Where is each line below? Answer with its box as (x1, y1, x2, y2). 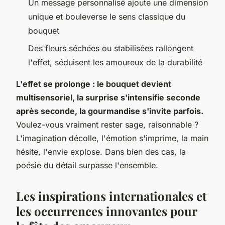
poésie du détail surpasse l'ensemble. (16, 160, 158, 170)
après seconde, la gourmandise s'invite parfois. (16, 105, 203, 116)
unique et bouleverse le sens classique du (28, 12, 185, 22)
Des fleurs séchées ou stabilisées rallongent (28, 43, 193, 53)
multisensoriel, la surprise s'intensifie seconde (16, 92, 200, 102)
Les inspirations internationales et (16, 187, 206, 204)
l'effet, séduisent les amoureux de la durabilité (28, 57, 202, 67)
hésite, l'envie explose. (16, 146, 105, 157)
